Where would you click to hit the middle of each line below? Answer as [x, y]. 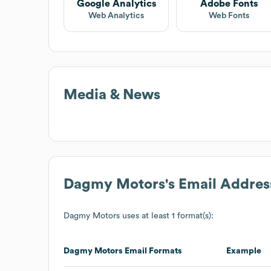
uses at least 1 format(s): [167, 216]
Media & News [112, 95]
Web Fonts [229, 15]
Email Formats [152, 251]
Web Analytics [116, 15]
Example [244, 251]
